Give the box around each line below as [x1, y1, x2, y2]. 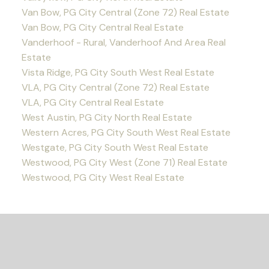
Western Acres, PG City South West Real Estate [21, 125, 231, 139]
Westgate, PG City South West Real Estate [21, 141, 208, 154]
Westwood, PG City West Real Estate [21, 171, 184, 184]
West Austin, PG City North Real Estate [21, 110, 192, 124]
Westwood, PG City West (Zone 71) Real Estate [21, 156, 228, 169]
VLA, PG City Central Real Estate [21, 95, 164, 109]
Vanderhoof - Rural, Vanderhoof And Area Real [21, 35, 226, 49]
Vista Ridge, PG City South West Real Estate [21, 65, 214, 79]
